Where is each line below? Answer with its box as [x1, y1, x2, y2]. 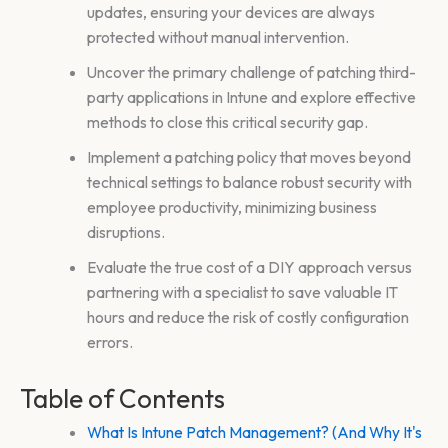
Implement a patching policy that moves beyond [86, 146, 411, 167]
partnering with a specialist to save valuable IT [86, 281, 398, 302]
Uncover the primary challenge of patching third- [86, 61, 416, 82]
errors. [86, 331, 133, 352]
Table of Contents [20, 381, 225, 415]
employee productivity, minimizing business [86, 196, 377, 217]
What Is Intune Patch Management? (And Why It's [86, 421, 422, 442]
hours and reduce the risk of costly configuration [86, 306, 409, 327]
